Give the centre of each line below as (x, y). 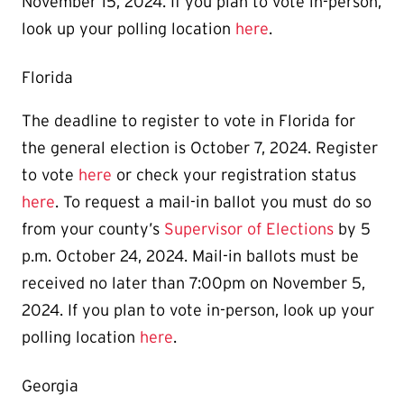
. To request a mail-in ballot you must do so (213, 202)
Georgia (50, 386)
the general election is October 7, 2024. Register (200, 147)
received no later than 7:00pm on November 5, (193, 283)
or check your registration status (234, 174)
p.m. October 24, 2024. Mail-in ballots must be (190, 256)
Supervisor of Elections (249, 229)
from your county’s (93, 229)
